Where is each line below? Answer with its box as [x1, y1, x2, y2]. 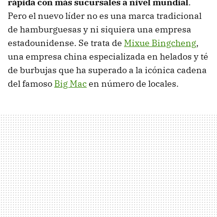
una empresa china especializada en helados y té [8, 51, 208, 62]
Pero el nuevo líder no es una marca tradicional [8, 10, 201, 22]
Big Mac [54, 78, 87, 90]
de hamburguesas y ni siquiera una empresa [8, 24, 191, 35]
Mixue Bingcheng [124, 37, 196, 49]
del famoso [8, 78, 54, 90]
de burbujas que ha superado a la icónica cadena [8, 64, 207, 76]
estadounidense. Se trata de [8, 37, 124, 49]
